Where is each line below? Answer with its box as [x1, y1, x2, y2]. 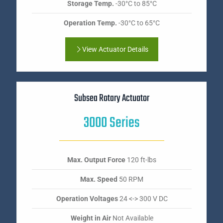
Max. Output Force [67, 156, 125, 164]
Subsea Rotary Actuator [74, 91, 149, 107]
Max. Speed [80, 175, 117, 184]
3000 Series [84, 111, 140, 135]
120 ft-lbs [125, 156, 156, 164]
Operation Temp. [64, 19, 117, 27]
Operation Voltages [56, 195, 118, 203]
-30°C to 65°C [117, 19, 160, 27]
